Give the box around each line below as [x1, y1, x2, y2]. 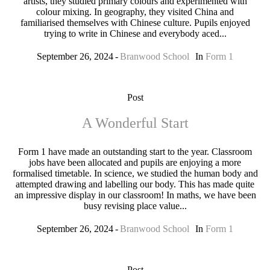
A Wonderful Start [81, 115, 189, 131]
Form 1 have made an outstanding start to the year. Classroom [18, 146, 252, 157]
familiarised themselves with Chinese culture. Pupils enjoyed [20, 17, 250, 28]
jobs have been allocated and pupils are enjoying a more [29, 157, 241, 168]
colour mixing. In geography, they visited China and [36, 7, 234, 17]
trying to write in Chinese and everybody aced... [43, 28, 227, 39]
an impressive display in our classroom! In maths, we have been [14, 190, 256, 200]
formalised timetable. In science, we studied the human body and [12, 168, 258, 178]
